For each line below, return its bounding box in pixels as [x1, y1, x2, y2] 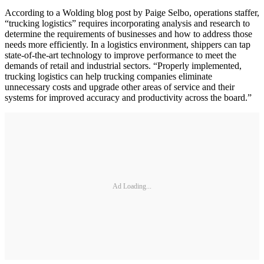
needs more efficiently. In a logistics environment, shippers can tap [5, 39, 250, 50]
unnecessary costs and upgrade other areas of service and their [5, 82, 235, 93]
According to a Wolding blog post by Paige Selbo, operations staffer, [5, 8, 259, 18]
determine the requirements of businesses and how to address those [5, 29, 252, 39]
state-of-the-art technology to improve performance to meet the [5, 50, 236, 61]
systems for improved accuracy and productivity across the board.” [5, 93, 252, 103]
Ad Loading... [113, 181, 151, 190]
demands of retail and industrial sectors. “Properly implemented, [5, 61, 242, 71]
